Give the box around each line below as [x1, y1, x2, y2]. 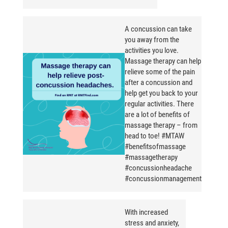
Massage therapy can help [125, 56, 201, 66]
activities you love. [125, 46, 179, 55]
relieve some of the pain [125, 67, 195, 77]
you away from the [125, 35, 179, 45]
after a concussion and [125, 78, 192, 88]
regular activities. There [125, 99, 194, 109]
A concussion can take [125, 24, 192, 34]
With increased [125, 208, 168, 217]
